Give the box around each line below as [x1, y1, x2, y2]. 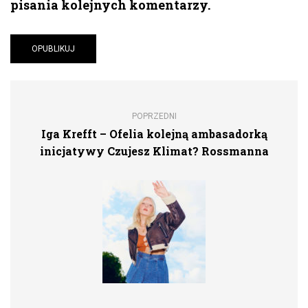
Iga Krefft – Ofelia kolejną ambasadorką [41, 126, 267, 141]
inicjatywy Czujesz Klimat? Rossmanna [39, 143, 269, 158]
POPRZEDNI [131, 111, 177, 121]
